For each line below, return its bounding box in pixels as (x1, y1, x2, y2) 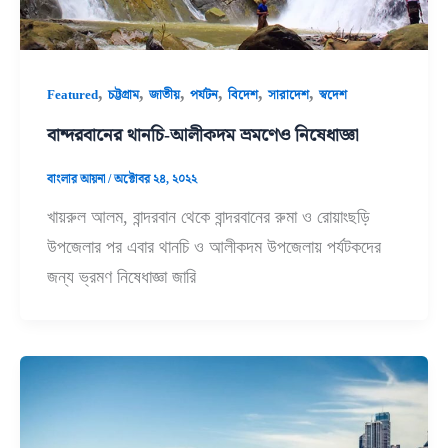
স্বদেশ (319, 87, 348, 102)
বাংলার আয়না (47, 171, 109, 186)
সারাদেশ (268, 87, 310, 102)
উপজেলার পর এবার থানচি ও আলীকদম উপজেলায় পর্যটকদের (47, 237, 382, 258)
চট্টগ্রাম (108, 87, 140, 102)
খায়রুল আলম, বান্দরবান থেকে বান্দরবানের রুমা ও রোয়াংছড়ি (47, 207, 371, 228)
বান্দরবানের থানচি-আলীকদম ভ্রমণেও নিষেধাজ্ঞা (47, 125, 360, 146)
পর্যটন (190, 87, 219, 102)
